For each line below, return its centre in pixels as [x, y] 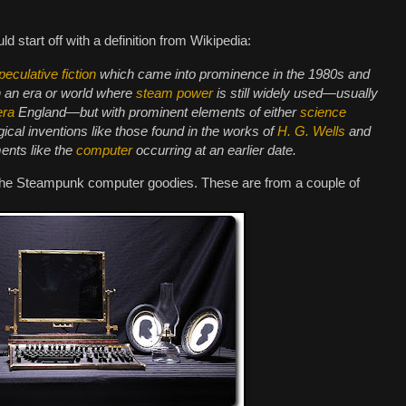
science [323, 111]
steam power [174, 92]
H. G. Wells [311, 130]
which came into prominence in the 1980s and [233, 73]
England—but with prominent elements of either [157, 111]
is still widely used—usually [295, 92]
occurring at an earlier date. [214, 150]
